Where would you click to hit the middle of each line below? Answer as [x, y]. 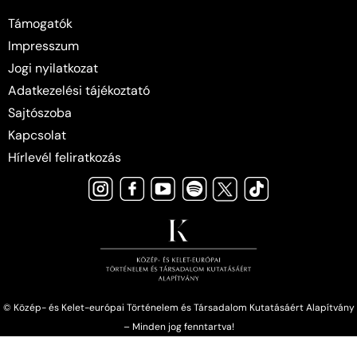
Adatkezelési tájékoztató [79, 91]
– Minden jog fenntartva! [178, 326]
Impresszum [43, 46]
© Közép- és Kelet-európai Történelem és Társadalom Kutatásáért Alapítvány [178, 307]
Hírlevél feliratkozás [65, 158]
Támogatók [40, 24]
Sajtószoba [40, 113]
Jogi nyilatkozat [53, 69]
